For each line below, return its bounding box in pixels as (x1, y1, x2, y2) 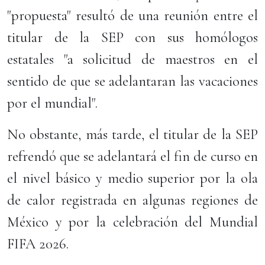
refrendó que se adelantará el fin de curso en (7, 147, 258, 165)
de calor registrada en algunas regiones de (7, 191, 258, 209)
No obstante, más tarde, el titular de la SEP (7, 125, 258, 143)
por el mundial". (7, 94, 98, 112)
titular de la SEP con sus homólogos (7, 28, 258, 46)
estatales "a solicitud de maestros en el (7, 50, 258, 68)
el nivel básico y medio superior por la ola (7, 169, 258, 187)
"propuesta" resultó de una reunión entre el (7, 7, 258, 24)
